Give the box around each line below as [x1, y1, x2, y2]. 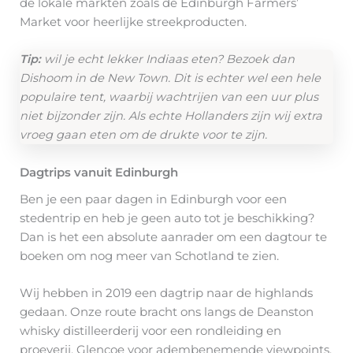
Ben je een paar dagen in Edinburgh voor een [20, 191, 287, 206]
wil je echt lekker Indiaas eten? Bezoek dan [44, 52, 295, 67]
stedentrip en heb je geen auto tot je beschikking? [20, 210, 315, 225]
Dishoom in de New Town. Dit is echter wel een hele [20, 71, 321, 86]
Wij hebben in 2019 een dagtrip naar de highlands [20, 286, 313, 301]
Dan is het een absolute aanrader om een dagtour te [20, 229, 327, 244]
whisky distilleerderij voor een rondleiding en [20, 324, 281, 339]
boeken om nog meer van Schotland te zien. [20, 248, 279, 263]
